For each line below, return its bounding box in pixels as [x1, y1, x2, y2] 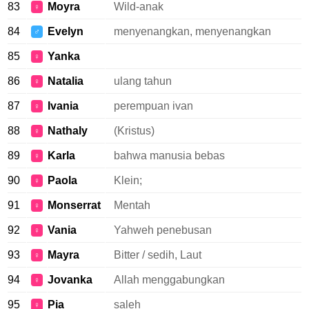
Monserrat [48, 199, 101, 211]
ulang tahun [114, 75, 172, 87]
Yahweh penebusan [114, 224, 212, 236]
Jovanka [48, 274, 92, 286]
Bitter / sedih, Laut [114, 249, 201, 261]
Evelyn [48, 26, 83, 37]
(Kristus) [114, 125, 154, 137]
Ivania [48, 100, 79, 112]
